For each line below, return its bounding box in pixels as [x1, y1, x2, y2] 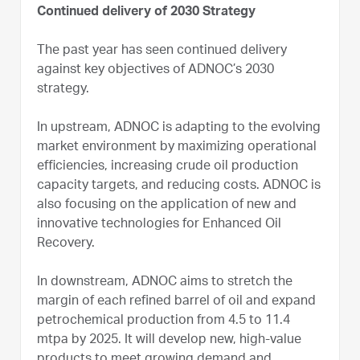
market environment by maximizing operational [37, 141, 317, 154]
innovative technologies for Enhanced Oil [37, 218, 281, 231]
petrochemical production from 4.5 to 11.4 [37, 314, 290, 328]
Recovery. [37, 237, 95, 251]
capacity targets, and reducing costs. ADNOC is [37, 179, 321, 193]
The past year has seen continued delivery [37, 44, 287, 58]
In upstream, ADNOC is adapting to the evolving [37, 121, 321, 135]
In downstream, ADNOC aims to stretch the [37, 276, 292, 289]
